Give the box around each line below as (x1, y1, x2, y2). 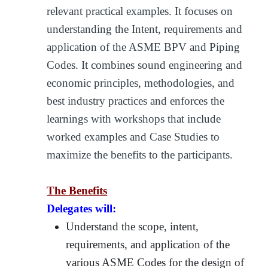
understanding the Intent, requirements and (47, 22, 243, 35)
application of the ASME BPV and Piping (47, 40, 240, 53)
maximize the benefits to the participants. (47, 148, 233, 161)
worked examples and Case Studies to (47, 130, 220, 143)
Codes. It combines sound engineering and (47, 58, 243, 71)
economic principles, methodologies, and (47, 76, 235, 89)
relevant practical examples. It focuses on (47, 4, 233, 17)
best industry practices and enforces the (47, 94, 225, 107)
